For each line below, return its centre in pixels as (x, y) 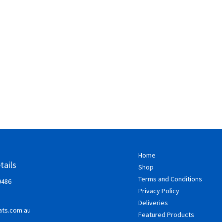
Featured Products (166, 215)
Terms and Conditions (170, 179)
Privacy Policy (159, 191)
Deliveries (153, 203)
